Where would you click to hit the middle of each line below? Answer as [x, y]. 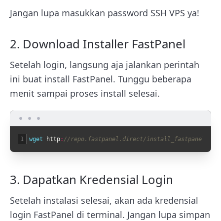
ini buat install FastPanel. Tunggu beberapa [101, 79]
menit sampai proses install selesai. [85, 93]
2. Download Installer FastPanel [98, 43]
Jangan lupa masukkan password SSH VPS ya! [105, 13]
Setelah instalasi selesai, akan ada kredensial [104, 200]
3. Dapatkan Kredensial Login [92, 179]
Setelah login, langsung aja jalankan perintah [105, 64]
